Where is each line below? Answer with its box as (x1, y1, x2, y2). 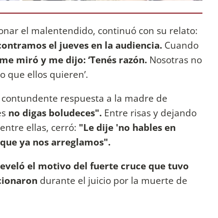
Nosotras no (147, 53, 202, 66)
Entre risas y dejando (102, 106, 197, 119)
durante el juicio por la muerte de (37, 173, 187, 187)
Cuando (162, 38, 199, 52)
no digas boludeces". (8, 106, 102, 119)
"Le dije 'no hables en (79, 120, 176, 134)
